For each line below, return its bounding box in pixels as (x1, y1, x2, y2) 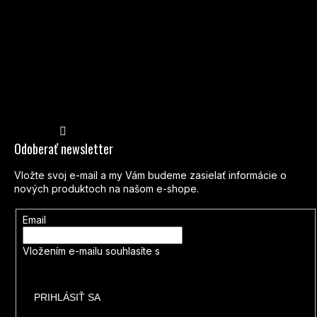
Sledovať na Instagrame (76, 117, 186, 129)
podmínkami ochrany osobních (162, 245, 306, 258)
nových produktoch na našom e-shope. (14, 183, 199, 195)
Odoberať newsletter (14, 139, 113, 158)
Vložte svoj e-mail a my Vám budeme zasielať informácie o (14, 169, 287, 182)
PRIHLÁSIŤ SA (33, 292, 100, 304)
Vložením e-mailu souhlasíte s (22, 245, 163, 258)
